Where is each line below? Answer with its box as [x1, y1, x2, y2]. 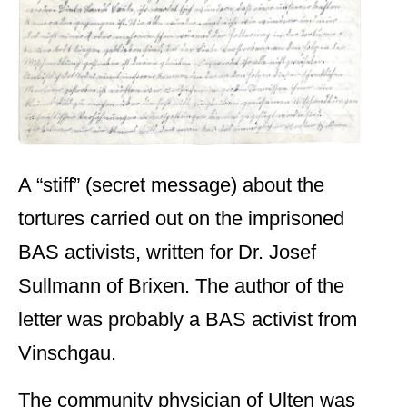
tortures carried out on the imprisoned [18, 207, 344, 231]
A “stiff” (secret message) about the [18, 174, 324, 197]
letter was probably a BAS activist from [18, 308, 357, 332]
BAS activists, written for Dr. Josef [18, 241, 316, 264]
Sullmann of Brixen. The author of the [18, 274, 344, 298]
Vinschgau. [18, 342, 116, 365]
